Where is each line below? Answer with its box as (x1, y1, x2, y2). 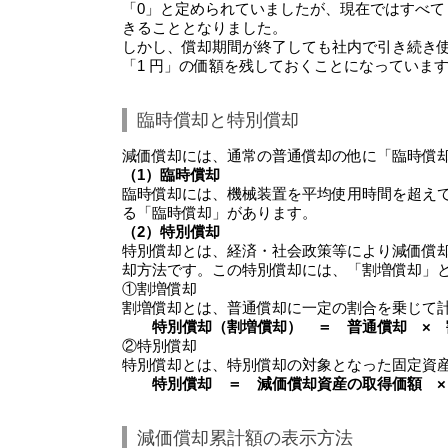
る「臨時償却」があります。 (122, 204, 317, 222)
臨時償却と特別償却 (137, 110, 299, 131)
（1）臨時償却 (122, 166, 220, 184)
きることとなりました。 (122, 19, 287, 37)
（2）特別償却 (122, 223, 220, 241)
